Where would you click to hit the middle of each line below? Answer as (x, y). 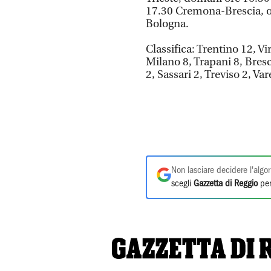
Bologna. (167, 24)
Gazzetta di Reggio (226, 184)
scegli (182, 184)
